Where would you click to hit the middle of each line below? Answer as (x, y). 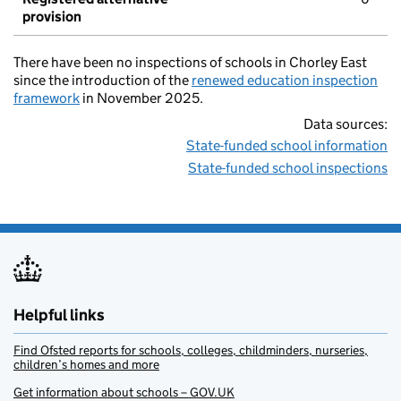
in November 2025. (141, 98)
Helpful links (59, 316)
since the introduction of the (102, 81)
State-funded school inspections (288, 168)
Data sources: (346, 124)
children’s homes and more (86, 365)
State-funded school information (287, 146)
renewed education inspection (285, 81)
